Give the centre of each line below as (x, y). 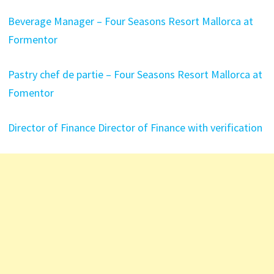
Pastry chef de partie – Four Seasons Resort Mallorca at (135, 74)
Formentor (32, 39)
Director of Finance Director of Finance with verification (135, 128)
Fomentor (31, 93)
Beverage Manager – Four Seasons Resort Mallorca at (130, 21)
